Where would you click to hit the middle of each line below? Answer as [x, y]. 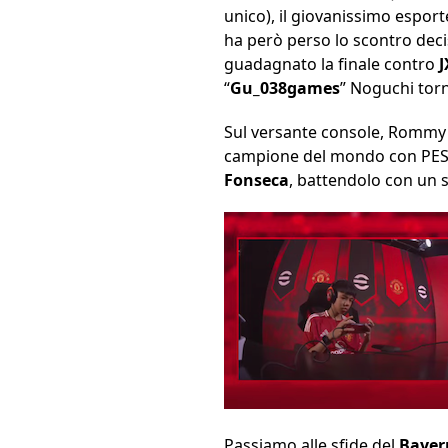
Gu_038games [285, 88]
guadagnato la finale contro [331, 64]
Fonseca [256, 180]
